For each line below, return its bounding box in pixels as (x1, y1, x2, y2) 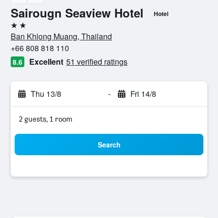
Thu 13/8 (31, 88, 61, 99)
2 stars (10, 24, 33, 34)
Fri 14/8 (130, 88, 156, 99)
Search (97, 140, 121, 149)
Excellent (29, 56, 63, 67)
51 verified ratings (66, 56, 127, 67)
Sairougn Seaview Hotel (11, 4, 144, 21)
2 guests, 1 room (19, 114, 73, 124)
